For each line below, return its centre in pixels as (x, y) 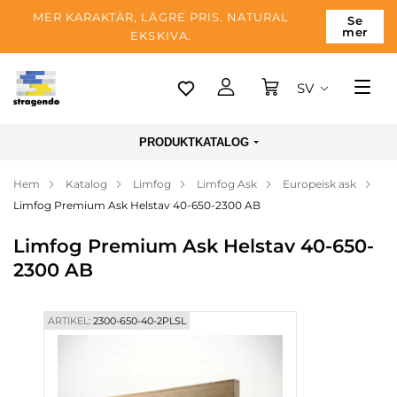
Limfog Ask (227, 184)
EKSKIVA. (161, 35)
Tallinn (75, 106)
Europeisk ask (319, 184)
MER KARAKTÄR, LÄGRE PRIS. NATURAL (161, 17)
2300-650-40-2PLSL (138, 321)
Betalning (68, 191)
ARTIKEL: (69, 321)
